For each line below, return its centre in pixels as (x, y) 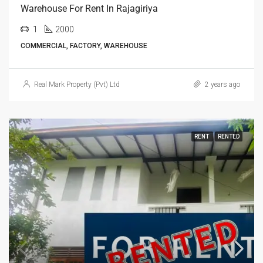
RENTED (229, 136)
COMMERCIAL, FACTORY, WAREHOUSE (84, 46)
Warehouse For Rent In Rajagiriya (89, 9)
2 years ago (222, 85)
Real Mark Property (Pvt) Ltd (77, 85)
